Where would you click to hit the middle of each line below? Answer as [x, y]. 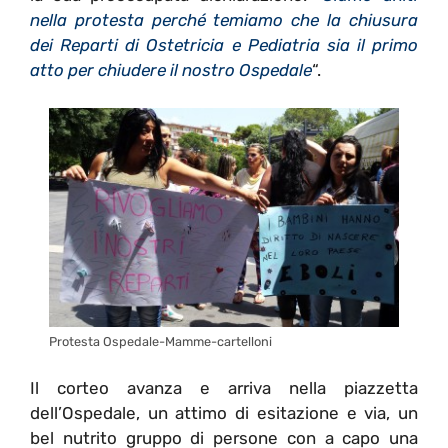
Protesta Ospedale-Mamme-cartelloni [160, 341]
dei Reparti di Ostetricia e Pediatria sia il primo [224, 44]
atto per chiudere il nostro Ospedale [171, 69]
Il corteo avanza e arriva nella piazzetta [224, 388]
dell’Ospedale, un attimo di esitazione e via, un [224, 413]
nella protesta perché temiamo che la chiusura [224, 19]
